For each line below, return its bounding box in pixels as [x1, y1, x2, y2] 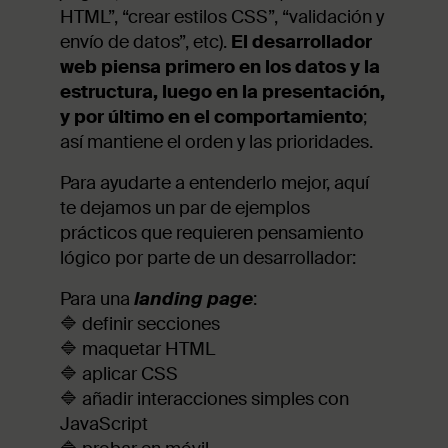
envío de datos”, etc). [60, 29, 231, 54]
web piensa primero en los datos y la [60, 54, 380, 79]
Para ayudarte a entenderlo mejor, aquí [60, 170, 369, 195]
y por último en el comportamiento [60, 104, 363, 129]
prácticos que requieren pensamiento [60, 220, 364, 245]
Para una [60, 286, 134, 311]
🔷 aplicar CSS [60, 361, 178, 386]
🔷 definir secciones [60, 311, 220, 336]
